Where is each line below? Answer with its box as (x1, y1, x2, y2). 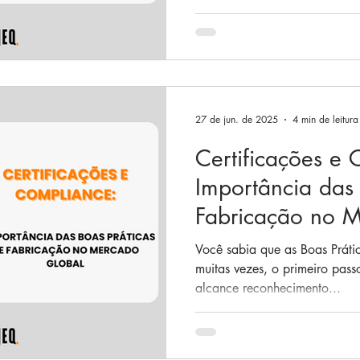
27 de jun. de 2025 (195, 112, 278, 126)
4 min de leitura (292, 112, 358, 126)
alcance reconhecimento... (195, 279, 341, 297)
